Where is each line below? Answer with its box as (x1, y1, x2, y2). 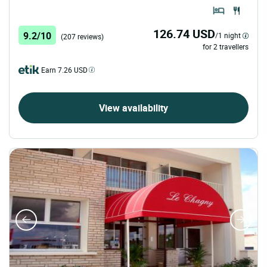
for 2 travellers (203, 41, 249, 51)
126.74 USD (153, 25, 215, 42)
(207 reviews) (61, 31, 104, 41)
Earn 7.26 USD (41, 64, 88, 74)
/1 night (215, 30, 241, 40)
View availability (99, 101, 168, 114)
